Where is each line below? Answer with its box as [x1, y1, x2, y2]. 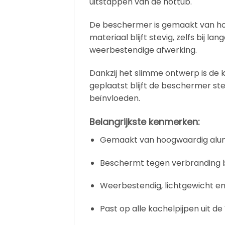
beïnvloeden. [89, 92, 140, 104]
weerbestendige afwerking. [89, 44, 197, 56]
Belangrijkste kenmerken [89, 115, 198, 128]
